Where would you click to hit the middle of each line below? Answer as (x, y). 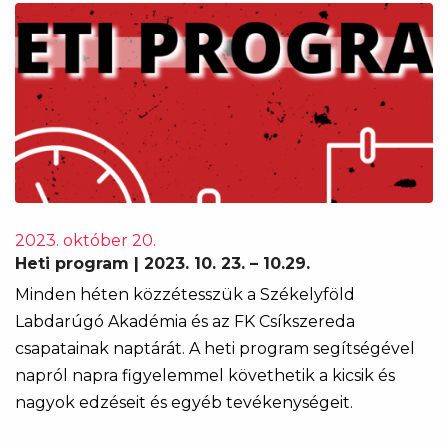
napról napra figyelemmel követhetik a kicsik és (205, 375)
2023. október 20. (85, 240)
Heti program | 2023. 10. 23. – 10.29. (162, 263)
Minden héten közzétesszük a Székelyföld (185, 294)
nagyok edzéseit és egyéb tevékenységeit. (184, 402)
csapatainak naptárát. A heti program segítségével (215, 348)
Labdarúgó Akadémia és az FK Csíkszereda (185, 321)
